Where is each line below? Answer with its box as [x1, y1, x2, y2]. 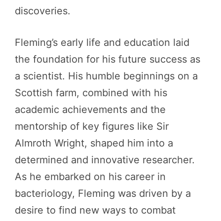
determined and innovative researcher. [15, 154, 195, 166]
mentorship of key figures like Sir [15, 120, 169, 132]
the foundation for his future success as [15, 53, 200, 65]
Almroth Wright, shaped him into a [15, 137, 173, 149]
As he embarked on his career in [15, 171, 166, 183]
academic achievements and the [15, 104, 166, 115]
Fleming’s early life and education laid [15, 37, 189, 48]
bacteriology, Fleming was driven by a [15, 187, 191, 199]
